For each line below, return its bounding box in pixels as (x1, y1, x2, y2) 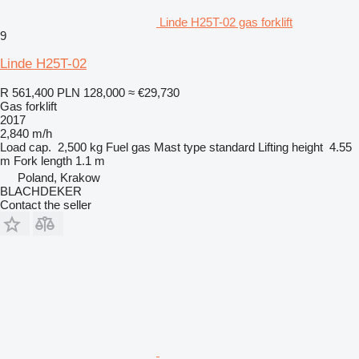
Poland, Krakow (18, 171, 100, 185)
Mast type (154, 140, 206, 155)
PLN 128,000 (57, 86, 125, 100)
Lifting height (258, 140, 323, 155)
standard (209, 140, 255, 155)
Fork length (14, 154, 72, 168)
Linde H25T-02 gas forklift (159, 15, 292, 30)
